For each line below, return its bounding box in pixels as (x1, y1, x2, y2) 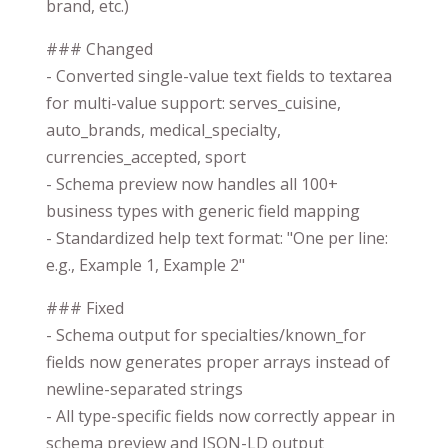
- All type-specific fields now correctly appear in (46, 404, 395, 427)
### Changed (46, 37, 153, 60)
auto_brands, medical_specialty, (46, 118, 281, 141)
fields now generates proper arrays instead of (46, 350, 390, 373)
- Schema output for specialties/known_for (46, 323, 366, 346)
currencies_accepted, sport (46, 145, 246, 168)
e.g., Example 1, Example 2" (46, 253, 245, 276)
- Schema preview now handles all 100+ (46, 172, 338, 195)
